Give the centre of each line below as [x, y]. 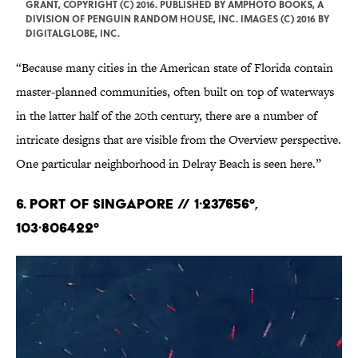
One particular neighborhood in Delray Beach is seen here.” [169, 164]
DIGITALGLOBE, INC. [73, 33]
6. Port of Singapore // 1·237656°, [137, 204]
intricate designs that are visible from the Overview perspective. [179, 140]
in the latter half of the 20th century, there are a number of [167, 116]
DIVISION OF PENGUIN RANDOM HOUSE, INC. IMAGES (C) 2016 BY [177, 19]
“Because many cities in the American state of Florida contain [175, 68]
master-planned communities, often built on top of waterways [175, 92]
